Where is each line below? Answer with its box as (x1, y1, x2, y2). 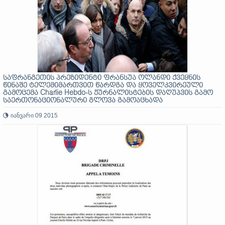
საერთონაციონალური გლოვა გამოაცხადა (3, 97, 163, 104)
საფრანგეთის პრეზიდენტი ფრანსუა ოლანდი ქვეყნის (3, 74, 200, 82)
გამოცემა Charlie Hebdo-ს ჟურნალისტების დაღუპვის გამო (3, 89, 213, 97)
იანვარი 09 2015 (11, 112, 58, 119)
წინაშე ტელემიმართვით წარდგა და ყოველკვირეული (3, 82, 203, 89)
